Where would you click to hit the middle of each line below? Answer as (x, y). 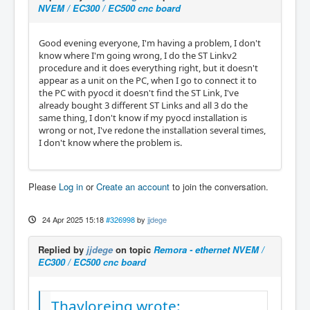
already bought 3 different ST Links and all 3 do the (143, 105)
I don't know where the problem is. (110, 142)
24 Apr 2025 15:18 (73, 219)
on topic (133, 249)
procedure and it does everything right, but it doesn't (148, 67)
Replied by (62, 249)
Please (44, 186)
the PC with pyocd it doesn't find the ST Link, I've (139, 92)
